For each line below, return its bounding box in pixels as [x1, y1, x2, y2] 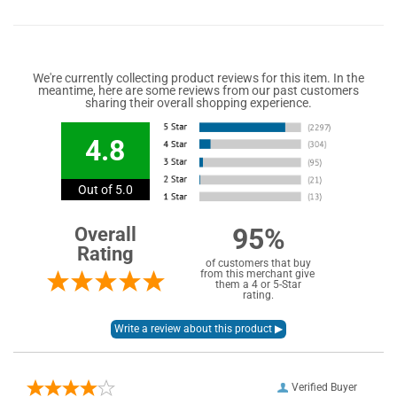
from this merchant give [199, 268, 317, 281]
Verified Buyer [292, 381, 357, 394]
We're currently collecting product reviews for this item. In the [33, 71, 364, 86]
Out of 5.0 [77, 183, 133, 198]
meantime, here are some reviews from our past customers [38, 83, 359, 98]
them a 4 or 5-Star [215, 278, 301, 292]
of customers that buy [206, 257, 311, 270]
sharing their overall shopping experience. [85, 96, 312, 111]
